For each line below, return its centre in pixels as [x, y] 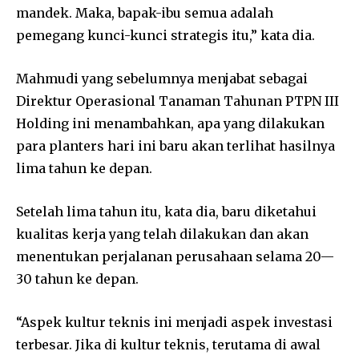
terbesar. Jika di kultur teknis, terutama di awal [168, 345]
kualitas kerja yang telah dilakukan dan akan [162, 234]
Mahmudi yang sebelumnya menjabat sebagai [162, 79]
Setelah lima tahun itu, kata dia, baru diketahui [166, 212]
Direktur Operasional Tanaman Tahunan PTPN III [177, 101]
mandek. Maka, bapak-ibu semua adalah [145, 13]
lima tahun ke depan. [84, 169]
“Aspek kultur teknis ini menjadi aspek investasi [174, 323]
